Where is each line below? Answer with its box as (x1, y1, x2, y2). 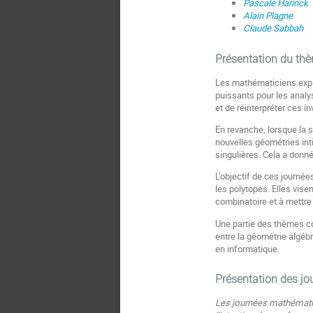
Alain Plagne (242, 9, 293, 22)
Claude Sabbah (242, 22, 303, 35)
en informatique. (215, 242, 280, 255)
